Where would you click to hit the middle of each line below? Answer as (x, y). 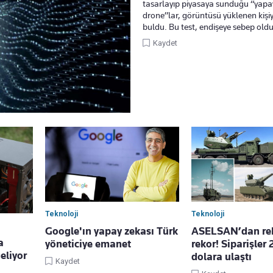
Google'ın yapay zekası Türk (112, 231)
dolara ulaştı (222, 257)
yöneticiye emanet (88, 244)
